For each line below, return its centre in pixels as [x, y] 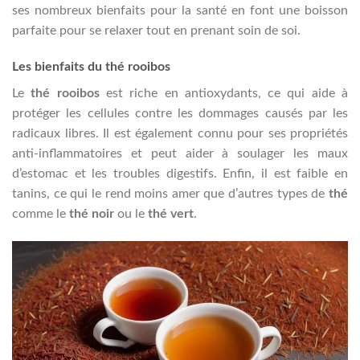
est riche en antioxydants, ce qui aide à [224, 94]
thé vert [171, 214]
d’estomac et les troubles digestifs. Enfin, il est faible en [180, 174]
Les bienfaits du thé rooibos [91, 67]
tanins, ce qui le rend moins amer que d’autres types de [170, 194]
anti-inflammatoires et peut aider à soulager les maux [180, 154]
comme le [41, 214]
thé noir [92, 214]
